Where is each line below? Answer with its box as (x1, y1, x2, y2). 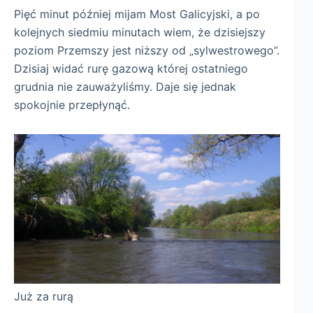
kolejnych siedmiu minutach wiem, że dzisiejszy (14, 24, 265, 39)
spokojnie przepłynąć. (14, 97, 130, 112)
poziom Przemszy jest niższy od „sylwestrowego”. (14, 43, 279, 57)
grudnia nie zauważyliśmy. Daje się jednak (14, 79, 236, 94)
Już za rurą (14, 289, 73, 303)
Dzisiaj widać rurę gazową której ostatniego (14, 61, 248, 75)
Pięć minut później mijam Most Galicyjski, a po (14, 6, 260, 21)
